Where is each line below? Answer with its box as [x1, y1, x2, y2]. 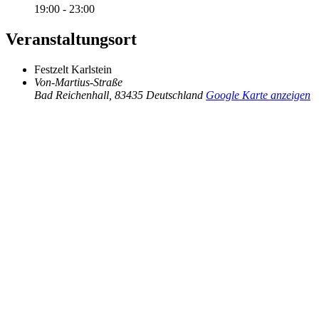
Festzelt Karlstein [34, 63, 112, 76]
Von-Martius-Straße [34, 76, 122, 89]
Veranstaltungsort [6, 30, 137, 49]
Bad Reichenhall [34, 89, 109, 102]
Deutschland [146, 89, 203, 102]
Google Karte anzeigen [206, 89, 310, 102]
